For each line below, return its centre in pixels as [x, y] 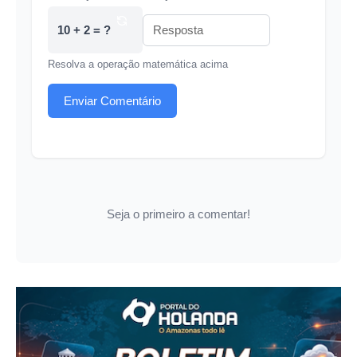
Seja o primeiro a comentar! [178, 214]
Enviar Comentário [112, 100]
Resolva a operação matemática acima [138, 65]
